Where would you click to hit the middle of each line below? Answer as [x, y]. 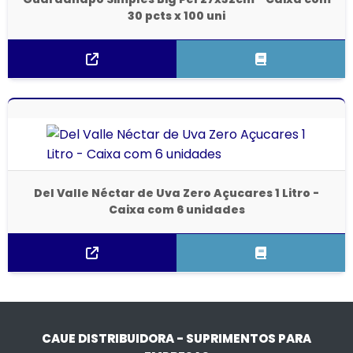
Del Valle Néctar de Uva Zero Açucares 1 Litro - [176, 193]
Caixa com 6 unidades [176, 210]
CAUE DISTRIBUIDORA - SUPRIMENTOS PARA [176, 338]
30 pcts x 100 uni [176, 16]
